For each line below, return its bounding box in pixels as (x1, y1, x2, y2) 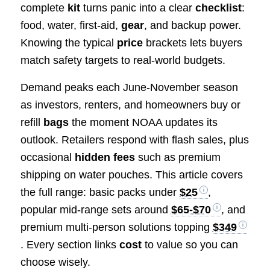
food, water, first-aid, (20, 19, 121, 32)
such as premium (134, 151, 221, 163)
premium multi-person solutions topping (20, 221, 213, 233)
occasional (20, 151, 75, 163)
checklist (195, 2, 242, 14)
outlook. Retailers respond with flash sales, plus (20, 133, 249, 146)
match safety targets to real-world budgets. (20, 54, 225, 67)
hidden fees (74, 151, 135, 163)
